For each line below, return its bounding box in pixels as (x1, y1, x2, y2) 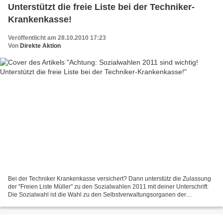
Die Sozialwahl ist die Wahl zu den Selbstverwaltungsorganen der (8, 191, 186, 199)
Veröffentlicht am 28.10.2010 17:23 (8, 34, 106, 41)
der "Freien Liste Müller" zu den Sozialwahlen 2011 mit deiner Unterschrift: (8, 183, 209, 191)
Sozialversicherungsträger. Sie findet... (8, 199, 111, 207)
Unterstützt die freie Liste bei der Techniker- (8, 1, 195, 12)
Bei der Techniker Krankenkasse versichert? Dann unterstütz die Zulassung (8, 175, 211, 183)
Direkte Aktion (20, 42, 61, 49)
